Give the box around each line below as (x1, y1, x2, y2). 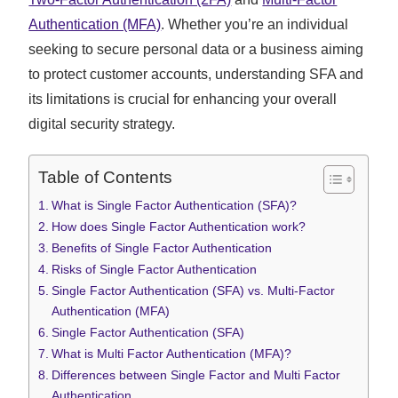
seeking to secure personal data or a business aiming (28, 42, 364, 58)
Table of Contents (38, 168, 173, 187)
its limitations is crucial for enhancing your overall (28, 92, 338, 107)
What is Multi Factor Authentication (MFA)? (52, 346, 292, 362)
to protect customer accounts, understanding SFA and (28, 67, 364, 83)
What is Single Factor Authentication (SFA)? (52, 198, 298, 213)
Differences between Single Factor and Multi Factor (52, 368, 341, 383)
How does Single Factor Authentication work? (52, 219, 306, 235)
